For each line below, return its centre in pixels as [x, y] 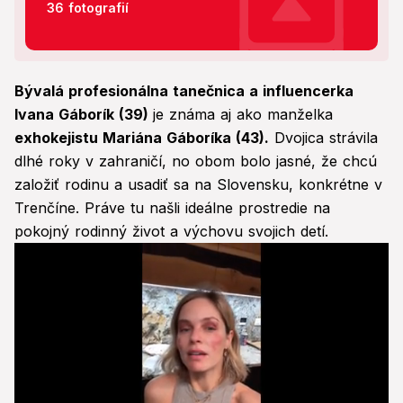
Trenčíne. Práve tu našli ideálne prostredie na [172, 208]
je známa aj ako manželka [243, 115]
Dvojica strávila [323, 138]
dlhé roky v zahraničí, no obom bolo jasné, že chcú [196, 161]
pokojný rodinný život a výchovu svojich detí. [171, 232]
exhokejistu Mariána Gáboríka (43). [142, 138]
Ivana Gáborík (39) [84, 115]
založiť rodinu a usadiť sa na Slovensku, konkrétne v [198, 185]
